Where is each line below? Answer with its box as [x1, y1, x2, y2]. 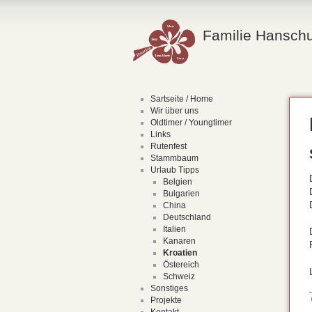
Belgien [162, 177, 192, 187]
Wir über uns [150, 106, 198, 116]
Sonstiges [150, 283, 188, 293]
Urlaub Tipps [150, 165, 199, 175]
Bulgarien [162, 189, 200, 198]
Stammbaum [150, 153, 198, 163]
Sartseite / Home [150, 94, 213, 104]
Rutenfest [150, 141, 187, 151]
